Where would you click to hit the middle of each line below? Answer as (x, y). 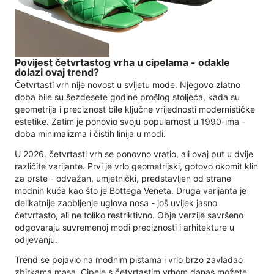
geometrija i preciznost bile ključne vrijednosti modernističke (135, 109)
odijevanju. (36, 239)
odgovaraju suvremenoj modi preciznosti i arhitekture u (124, 227)
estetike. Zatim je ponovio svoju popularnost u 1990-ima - (130, 121)
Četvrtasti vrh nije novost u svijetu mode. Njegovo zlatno (128, 84)
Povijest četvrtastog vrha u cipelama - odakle (122, 62)
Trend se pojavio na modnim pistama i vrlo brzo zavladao (129, 259)
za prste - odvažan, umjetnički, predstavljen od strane (123, 178)
